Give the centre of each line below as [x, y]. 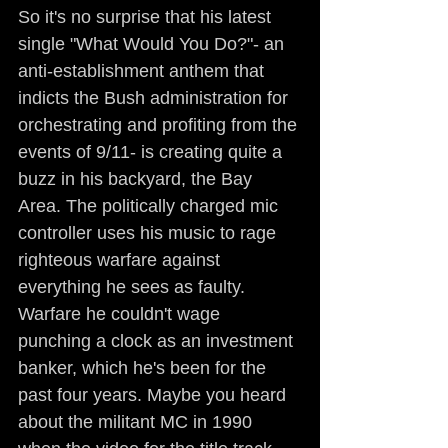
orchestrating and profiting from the [160, 125]
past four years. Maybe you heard [154, 395]
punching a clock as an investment [158, 341]
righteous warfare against [121, 260]
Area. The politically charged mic [150, 206]
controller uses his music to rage [149, 233]
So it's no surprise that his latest [147, 17]
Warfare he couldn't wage [121, 314]
